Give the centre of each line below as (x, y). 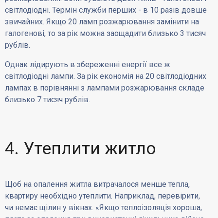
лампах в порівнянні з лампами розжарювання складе (105, 88)
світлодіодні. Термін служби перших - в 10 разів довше (106, 10)
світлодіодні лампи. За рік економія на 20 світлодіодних (106, 76)
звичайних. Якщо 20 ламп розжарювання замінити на (102, 21)
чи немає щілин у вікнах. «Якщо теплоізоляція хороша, (104, 208)
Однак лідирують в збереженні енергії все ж (88, 64)
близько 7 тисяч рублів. (48, 99)
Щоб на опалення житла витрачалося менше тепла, (98, 184)
